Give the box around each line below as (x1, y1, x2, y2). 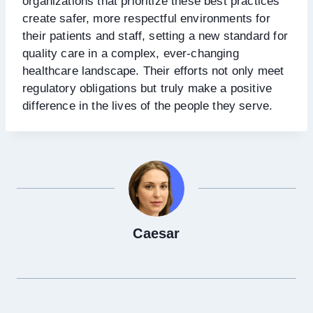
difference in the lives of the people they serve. (22, 99, 273, 112)
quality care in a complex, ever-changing (22, 46, 239, 60)
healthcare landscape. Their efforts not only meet (22, 64, 284, 78)
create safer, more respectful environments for (22, 11, 270, 25)
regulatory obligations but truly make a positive (22, 81, 272, 95)
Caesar (133, 225, 180, 241)
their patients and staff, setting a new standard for (22, 29, 288, 43)
